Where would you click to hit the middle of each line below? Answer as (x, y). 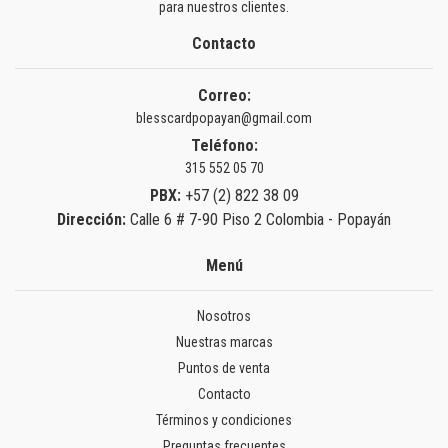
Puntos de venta (224, 368)
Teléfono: (224, 146)
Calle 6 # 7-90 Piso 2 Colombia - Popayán (260, 220)
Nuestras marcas (224, 342)
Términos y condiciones (224, 420)
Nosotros (224, 316)
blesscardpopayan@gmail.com (224, 118)
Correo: (224, 96)
